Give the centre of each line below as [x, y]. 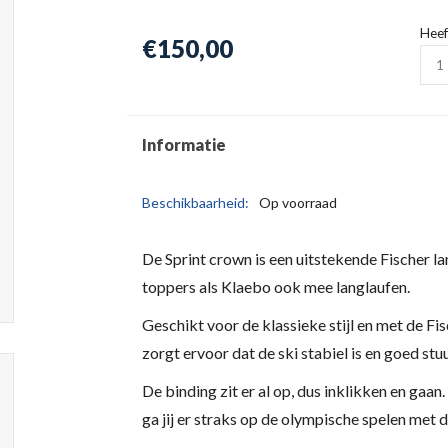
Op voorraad [297, 202]
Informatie [183, 144]
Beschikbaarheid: [195, 202]
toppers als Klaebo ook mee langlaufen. [277, 286]
